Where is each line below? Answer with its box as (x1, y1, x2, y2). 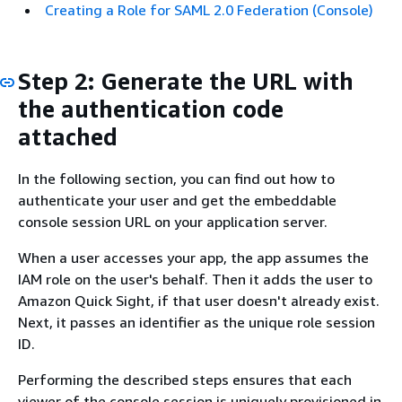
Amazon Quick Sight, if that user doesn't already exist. (18, 292, 380, 310)
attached (18, 122, 118, 151)
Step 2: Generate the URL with (18, 66, 354, 95)
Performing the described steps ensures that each (18, 371, 352, 389)
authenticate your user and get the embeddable (18, 191, 336, 209)
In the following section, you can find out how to (18, 170, 335, 188)
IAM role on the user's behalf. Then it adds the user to (18, 270, 372, 288)
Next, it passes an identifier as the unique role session (18, 313, 375, 331)
